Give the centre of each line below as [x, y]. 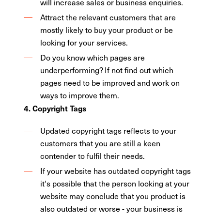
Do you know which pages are [93, 57]
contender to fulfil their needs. [93, 155]
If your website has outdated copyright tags [116, 170]
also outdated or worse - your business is [112, 208]
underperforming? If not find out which [107, 70]
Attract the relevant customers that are [108, 17]
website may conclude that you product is [113, 196]
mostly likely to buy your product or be [107, 30]
